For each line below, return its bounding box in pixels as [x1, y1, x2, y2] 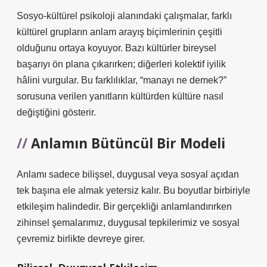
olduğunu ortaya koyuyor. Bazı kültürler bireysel [17, 43, 216, 53]
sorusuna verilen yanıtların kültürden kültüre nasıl [17, 91, 223, 101]
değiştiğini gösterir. [17, 107, 96, 117]
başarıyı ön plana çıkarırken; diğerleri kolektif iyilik [17, 59, 226, 69]
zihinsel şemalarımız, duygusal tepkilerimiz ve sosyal [17, 218, 240, 228]
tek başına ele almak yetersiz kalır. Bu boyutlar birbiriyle [17, 185, 250, 195]
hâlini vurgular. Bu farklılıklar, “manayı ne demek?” [17, 75, 226, 85]
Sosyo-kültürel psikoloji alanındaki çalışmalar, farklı [17, 11, 232, 21]
